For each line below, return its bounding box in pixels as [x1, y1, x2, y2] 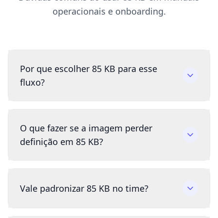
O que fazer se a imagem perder [20, 122, 152, 134]
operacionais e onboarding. [52, 5, 166, 18]
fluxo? [20, 76, 45, 89]
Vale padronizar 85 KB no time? [20, 182, 148, 195]
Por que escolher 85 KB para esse [20, 63, 157, 75]
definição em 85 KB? [20, 136, 103, 148]
